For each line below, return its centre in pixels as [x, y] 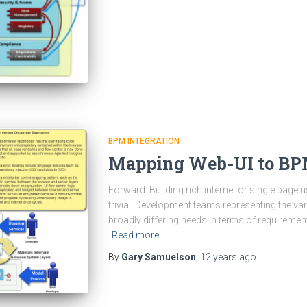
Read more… [138, 235]
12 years [218, 257]
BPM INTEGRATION [144, 142]
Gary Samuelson [158, 257]
